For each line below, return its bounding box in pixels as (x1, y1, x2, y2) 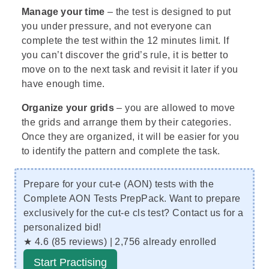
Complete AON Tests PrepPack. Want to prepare (23, 193, 241, 204)
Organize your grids (22, 102, 114, 113)
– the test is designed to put (104, 6, 231, 17)
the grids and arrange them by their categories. (22, 116, 232, 127)
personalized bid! (23, 222, 101, 232)
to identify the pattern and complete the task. (22, 145, 220, 156)
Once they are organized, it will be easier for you (22, 131, 240, 142)
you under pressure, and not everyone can (22, 20, 211, 31)
